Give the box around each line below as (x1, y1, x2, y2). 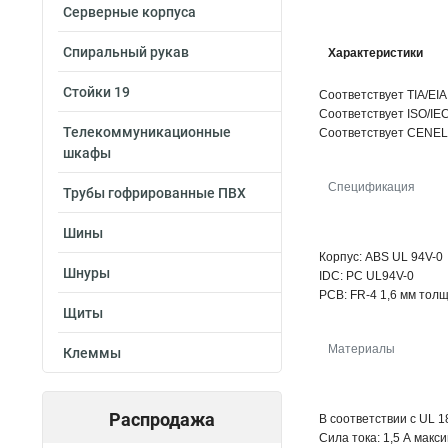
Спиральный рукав (63, 44, 189, 60)
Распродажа (109, 409, 215, 430)
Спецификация (328, 180, 415, 194)
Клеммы (63, 345, 121, 361)
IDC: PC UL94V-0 (319, 269, 414, 283)
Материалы (328, 342, 395, 356)
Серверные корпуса (63, 4, 196, 20)
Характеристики (328, 46, 423, 60)
